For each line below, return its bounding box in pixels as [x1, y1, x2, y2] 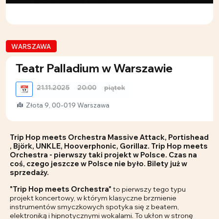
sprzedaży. [10, 167, 49, 177]
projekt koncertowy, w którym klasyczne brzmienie [10, 193, 176, 202]
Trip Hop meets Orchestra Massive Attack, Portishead [10, 132, 209, 142]
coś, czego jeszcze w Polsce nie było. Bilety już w [10, 158, 187, 168]
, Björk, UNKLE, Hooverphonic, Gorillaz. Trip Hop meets [10, 141, 208, 151]
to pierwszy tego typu [111, 184, 186, 194]
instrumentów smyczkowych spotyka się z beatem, [10, 201, 179, 211]
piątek [104, 83, 125, 91]
